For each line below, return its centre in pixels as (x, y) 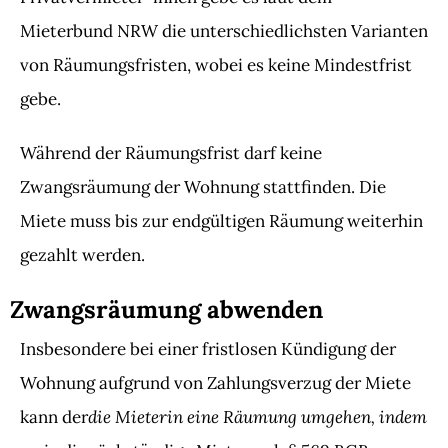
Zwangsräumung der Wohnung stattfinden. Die (203, 187)
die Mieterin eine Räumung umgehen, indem (257, 416)
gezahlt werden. (82, 255)
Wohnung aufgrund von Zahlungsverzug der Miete (215, 383)
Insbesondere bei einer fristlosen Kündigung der (208, 349)
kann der (54, 417)
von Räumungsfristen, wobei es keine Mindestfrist (216, 65)
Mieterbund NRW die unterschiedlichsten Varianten (224, 31)
